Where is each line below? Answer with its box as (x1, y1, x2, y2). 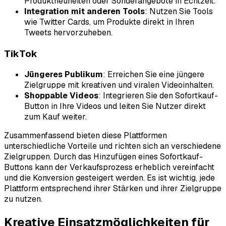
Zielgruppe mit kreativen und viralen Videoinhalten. (24, 80, 214, 91)
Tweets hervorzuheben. (24, 27, 112, 38)
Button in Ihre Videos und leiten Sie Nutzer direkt (24, 101, 206, 112)
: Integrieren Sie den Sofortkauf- (98, 90, 218, 101)
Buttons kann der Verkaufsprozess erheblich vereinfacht (4, 162, 214, 173)
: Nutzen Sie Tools (145, 6, 213, 17)
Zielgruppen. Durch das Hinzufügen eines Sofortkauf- (4, 151, 203, 162)
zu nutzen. (4, 194, 42, 205)
